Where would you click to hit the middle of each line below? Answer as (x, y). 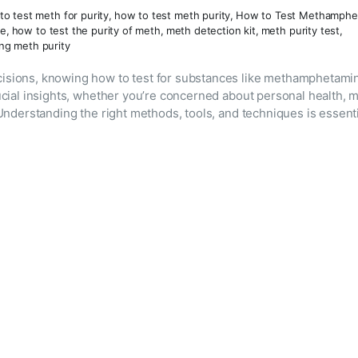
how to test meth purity (172, 15)
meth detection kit (211, 30)
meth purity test (300, 30)
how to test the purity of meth (86, 30)
